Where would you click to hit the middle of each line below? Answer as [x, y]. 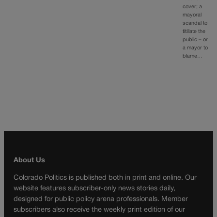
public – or [195, 40]
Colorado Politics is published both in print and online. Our [105, 178]
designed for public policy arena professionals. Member [101, 200]
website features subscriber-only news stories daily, [94, 189]
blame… [193, 56]
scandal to [195, 23]
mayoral [192, 15]
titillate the [194, 32]
